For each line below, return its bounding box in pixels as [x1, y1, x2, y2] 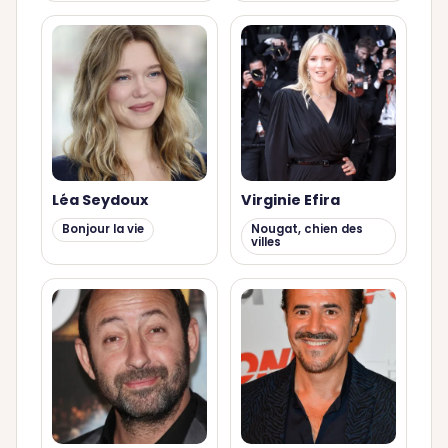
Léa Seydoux [51, 190, 148, 211]
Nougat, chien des [251, 221, 364, 238]
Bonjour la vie [61, 221, 144, 238]
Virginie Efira [240, 190, 340, 211]
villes [251, 234, 282, 251]
